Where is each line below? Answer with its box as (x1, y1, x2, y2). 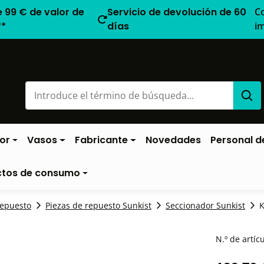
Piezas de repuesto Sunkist (45, 200, 151, 211)
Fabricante (75, 133, 128, 147)
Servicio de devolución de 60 (107, 5, 246, 19)
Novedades (145, 133, 201, 147)
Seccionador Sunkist (166, 200, 245, 211)
